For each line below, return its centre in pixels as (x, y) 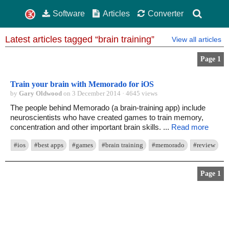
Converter (165, 13)
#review (204, 145)
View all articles (197, 40)
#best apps (49, 145)
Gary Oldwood (40, 94)
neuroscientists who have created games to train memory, (107, 118)
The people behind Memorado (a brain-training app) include (108, 108)
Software (69, 13)
